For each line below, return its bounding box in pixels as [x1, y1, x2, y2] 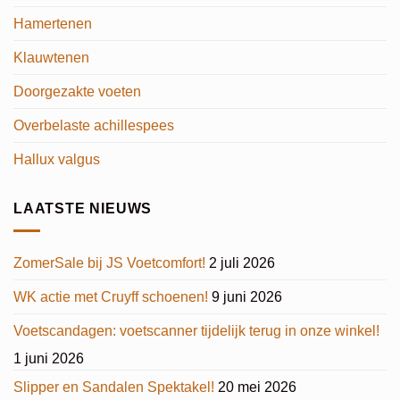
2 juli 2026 [209, 254, 275, 271]
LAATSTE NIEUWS [13, 201, 153, 217]
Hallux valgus [13, 152, 100, 168]
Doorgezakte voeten [13, 84, 141, 100]
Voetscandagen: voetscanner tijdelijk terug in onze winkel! [13, 322, 379, 338]
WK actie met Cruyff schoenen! [13, 288, 208, 304]
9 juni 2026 [212, 288, 282, 304]
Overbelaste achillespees [13, 118, 174, 134]
